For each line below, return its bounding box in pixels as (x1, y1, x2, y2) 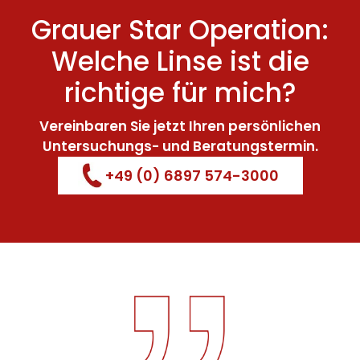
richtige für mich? (63, 74, 297, 112)
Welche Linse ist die (51, 43, 309, 80)
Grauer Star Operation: (31, 11, 329, 49)
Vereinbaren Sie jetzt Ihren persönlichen (39, 117, 321, 136)
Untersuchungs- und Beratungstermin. (42, 137, 318, 156)
